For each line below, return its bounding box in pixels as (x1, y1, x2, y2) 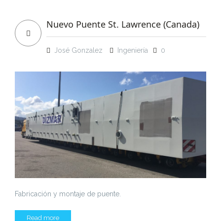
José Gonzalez (54, 46, 103, 55)
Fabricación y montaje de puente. (15, 189, 121, 198)
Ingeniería (117, 46, 148, 55)
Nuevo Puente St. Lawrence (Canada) (46, 18, 199, 31)
